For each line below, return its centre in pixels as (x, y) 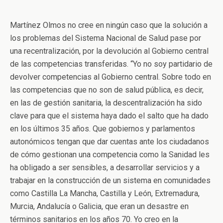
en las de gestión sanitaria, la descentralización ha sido (106, 103)
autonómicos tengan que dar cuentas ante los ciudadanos (110, 141)
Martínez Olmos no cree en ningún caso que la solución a (109, 25)
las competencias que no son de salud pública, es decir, (107, 90)
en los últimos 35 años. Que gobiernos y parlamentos (103, 128)
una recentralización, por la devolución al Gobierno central (109, 51)
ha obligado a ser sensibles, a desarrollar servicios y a (105, 167)
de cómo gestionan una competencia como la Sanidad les (110, 154)
